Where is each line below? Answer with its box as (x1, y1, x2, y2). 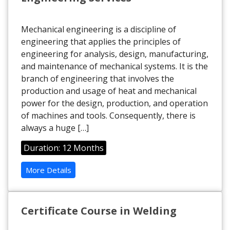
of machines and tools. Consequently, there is (21, 110, 196, 122)
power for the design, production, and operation (21, 98, 208, 109)
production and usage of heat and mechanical (21, 85, 197, 97)
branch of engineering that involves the (21, 73, 174, 85)
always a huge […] (21, 122, 89, 134)
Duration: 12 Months (24, 142, 104, 154)
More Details (25, 165, 71, 176)
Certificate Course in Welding (21, 203, 177, 218)
